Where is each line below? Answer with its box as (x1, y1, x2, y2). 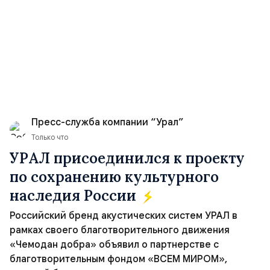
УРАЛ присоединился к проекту (10, 149, 245, 168)
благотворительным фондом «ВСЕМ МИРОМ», (10, 253, 227, 265)
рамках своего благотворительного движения (10, 224, 230, 236)
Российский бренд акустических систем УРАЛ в (10, 210, 237, 222)
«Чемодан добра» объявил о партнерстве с (10, 239, 219, 251)
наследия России (10, 186, 140, 205)
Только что (31, 133, 68, 142)
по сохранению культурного (10, 168, 219, 186)
